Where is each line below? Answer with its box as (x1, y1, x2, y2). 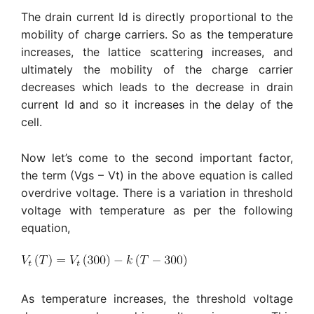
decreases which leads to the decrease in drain (21, 80, 293, 95)
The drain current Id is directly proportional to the (21, 10, 293, 25)
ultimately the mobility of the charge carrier (21, 62, 293, 77)
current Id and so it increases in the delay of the (21, 97, 293, 112)
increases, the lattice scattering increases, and (21, 45, 293, 60)
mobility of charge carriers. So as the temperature (21, 27, 293, 42)
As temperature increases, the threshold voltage (21, 291, 293, 306)
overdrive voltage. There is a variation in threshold (21, 185, 293, 200)
